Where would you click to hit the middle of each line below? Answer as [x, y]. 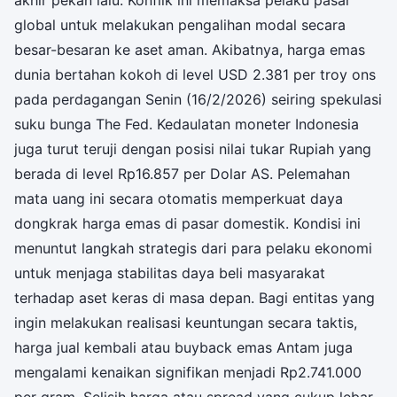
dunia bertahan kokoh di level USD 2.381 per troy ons [195, 74]
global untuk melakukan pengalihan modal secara [180, 24]
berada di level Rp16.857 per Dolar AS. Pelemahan [182, 173]
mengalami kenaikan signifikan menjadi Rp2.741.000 [188, 372]
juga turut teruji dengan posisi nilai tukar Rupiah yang [193, 148]
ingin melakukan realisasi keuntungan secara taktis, [186, 322]
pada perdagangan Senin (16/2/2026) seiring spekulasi [198, 99]
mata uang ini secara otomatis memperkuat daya [179, 198]
